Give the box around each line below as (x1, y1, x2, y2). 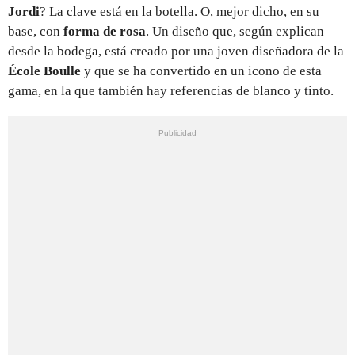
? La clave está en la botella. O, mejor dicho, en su (40, 3, 319, 19)
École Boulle (8, 63, 84, 78)
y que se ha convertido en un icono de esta (84, 63, 322, 78)
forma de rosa (63, 23, 146, 39)
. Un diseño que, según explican (146, 23, 324, 39)
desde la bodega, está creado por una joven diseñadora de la (8, 43, 344, 59)
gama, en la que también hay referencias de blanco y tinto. (8, 82, 334, 98)
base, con (8, 23, 63, 39)
